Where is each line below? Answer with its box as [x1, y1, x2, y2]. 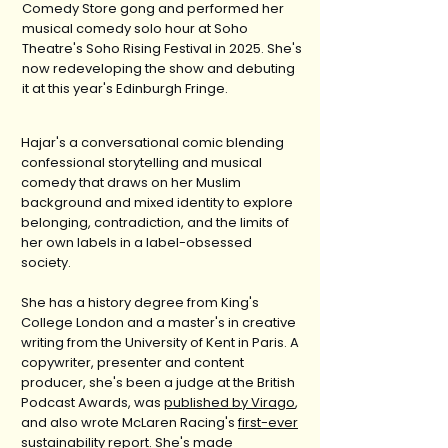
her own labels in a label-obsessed [21, 233, 252, 252]
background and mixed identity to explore [21, 193, 293, 212]
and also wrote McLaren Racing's [21, 413, 238, 432]
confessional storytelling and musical [21, 153, 262, 172]
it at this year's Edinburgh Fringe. [22, 79, 231, 98]
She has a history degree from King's [21, 293, 259, 312]
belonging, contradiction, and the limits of [21, 213, 289, 232]
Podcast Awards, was [21, 393, 164, 412]
